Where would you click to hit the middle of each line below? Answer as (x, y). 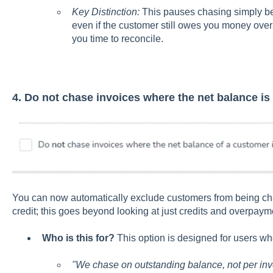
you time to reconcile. (117, 39)
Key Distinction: (105, 12)
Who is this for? (78, 238)
